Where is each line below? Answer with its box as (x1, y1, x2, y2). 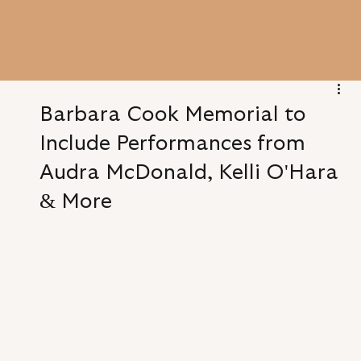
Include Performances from (39, 133, 305, 154)
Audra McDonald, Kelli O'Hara (39, 162, 338, 183)
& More (39, 191, 112, 212)
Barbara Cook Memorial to (39, 104, 306, 125)
